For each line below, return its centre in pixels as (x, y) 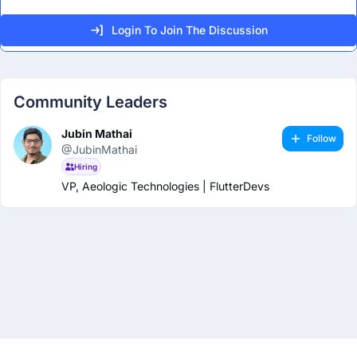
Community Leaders (90, 102)
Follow (321, 139)
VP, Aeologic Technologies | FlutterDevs (165, 186)
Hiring (86, 167)
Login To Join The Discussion (189, 30)
